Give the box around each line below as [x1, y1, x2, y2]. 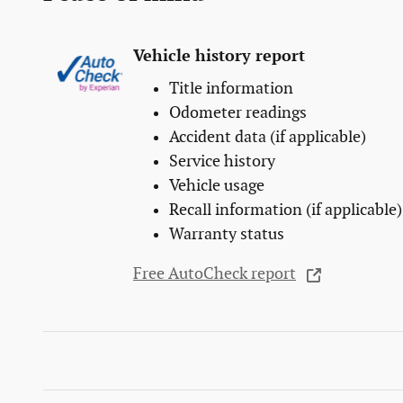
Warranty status [169, 224, 284, 244]
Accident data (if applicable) [169, 127, 366, 147]
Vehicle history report [133, 47, 305, 67]
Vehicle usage [169, 175, 264, 195]
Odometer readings [169, 103, 307, 122]
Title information [169, 78, 293, 98]
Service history [169, 151, 275, 171]
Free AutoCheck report [133, 264, 296, 284]
